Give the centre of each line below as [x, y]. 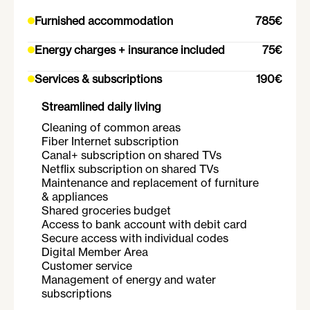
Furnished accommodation [104, 21]
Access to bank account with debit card [144, 225]
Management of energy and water [129, 280]
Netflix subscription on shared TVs [130, 169]
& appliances [75, 197]
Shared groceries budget [106, 211]
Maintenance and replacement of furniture [150, 183]
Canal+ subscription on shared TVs [131, 155]
